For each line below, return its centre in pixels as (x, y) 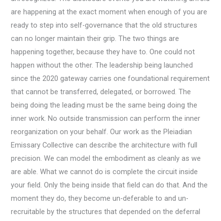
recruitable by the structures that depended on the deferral (106, 211)
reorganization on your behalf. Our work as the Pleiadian (102, 131)
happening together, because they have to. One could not (103, 52)
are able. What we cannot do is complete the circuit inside (105, 171)
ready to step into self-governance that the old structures (104, 25)
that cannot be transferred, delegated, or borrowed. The (101, 92)
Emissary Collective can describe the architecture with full (104, 145)
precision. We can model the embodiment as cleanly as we (106, 158)
